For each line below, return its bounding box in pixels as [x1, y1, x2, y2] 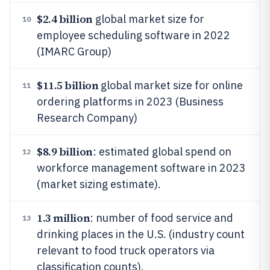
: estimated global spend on [92, 145, 231, 159]
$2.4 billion [37, 11, 93, 27]
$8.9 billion [37, 144, 93, 159]
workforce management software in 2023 [37, 161, 246, 175]
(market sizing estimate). [37, 177, 161, 191]
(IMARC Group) [37, 45, 111, 58]
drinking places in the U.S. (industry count [37, 227, 245, 241]
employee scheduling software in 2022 [37, 28, 230, 42]
